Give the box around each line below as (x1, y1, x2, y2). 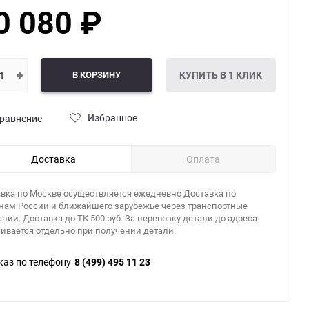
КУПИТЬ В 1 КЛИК (179, 68, 262, 81)
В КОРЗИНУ (72, 68, 121, 81)
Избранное (88, 110, 137, 124)
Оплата (186, 152, 221, 166)
